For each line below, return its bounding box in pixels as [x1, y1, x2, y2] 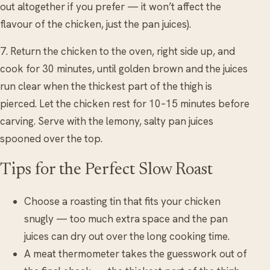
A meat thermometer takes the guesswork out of [24, 246, 247, 260]
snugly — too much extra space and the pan [24, 212, 228, 225]
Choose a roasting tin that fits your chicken [24, 194, 221, 208]
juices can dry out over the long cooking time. [24, 229, 230, 243]
